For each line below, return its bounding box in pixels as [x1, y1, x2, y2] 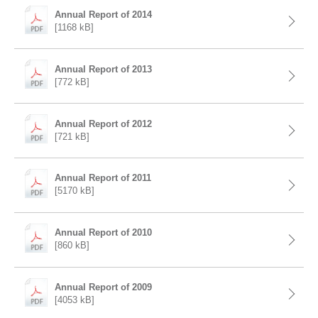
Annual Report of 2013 [55, 63, 153, 75]
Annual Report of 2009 [55, 281, 153, 292]
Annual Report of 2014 [55, 9, 153, 20]
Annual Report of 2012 [55, 118, 153, 129]
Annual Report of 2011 [55, 172, 152, 184]
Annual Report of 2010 [55, 227, 153, 238]
